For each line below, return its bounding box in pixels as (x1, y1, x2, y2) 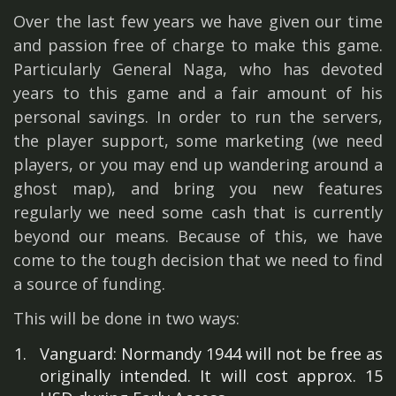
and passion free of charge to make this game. (13, 34, 383, 57)
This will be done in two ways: (13, 308, 240, 330)
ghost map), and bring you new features (13, 178, 383, 200)
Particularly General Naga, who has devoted (13, 58, 383, 80)
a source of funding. (13, 273, 165, 295)
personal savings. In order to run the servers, (13, 106, 383, 128)
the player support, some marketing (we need (13, 130, 383, 152)
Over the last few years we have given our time (13, 11, 383, 33)
